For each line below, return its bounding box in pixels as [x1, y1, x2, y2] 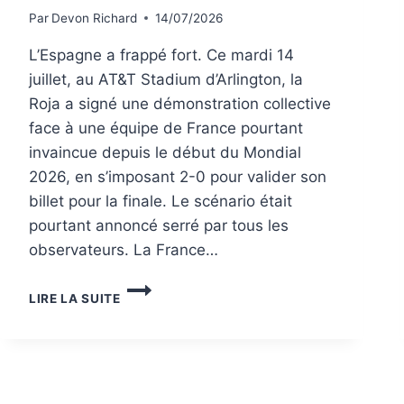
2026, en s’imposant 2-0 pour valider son [29, 167, 326, 186]
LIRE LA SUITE [29, 290, 121, 306]
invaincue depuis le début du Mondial [29, 142, 301, 161]
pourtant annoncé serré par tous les [29, 216, 289, 234]
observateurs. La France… [29, 240, 218, 259]
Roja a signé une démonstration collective [29, 94, 331, 113]
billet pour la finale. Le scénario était [29, 191, 292, 210]
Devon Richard [51, 10, 138, 25]
